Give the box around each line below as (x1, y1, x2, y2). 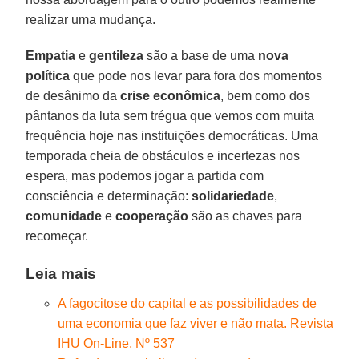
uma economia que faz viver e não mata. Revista (58, 316, 334, 330)
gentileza (89, 48, 144, 63)
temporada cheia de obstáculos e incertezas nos (26, 148, 301, 163)
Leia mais (26, 264, 97, 282)
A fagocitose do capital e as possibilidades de (58, 296, 317, 310)
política (26, 68, 71, 83)
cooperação (115, 208, 189, 223)
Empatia (26, 48, 76, 63)
